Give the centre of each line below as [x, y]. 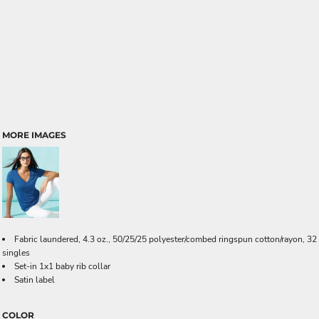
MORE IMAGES [34, 135]
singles [16, 253]
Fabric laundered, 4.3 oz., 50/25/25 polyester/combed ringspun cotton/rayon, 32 [166, 239]
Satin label [35, 280]
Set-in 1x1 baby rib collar [62, 266]
